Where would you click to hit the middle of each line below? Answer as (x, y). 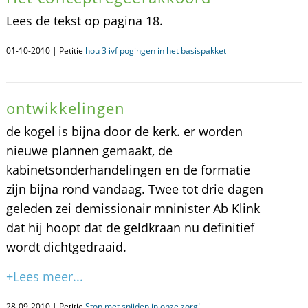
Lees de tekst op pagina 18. (84, 21)
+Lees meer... (44, 276)
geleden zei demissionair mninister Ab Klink (133, 208)
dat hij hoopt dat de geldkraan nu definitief (130, 228)
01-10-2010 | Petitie (45, 51)
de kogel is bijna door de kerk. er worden (124, 131)
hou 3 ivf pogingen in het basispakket (155, 51)
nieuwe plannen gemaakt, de (89, 151)
